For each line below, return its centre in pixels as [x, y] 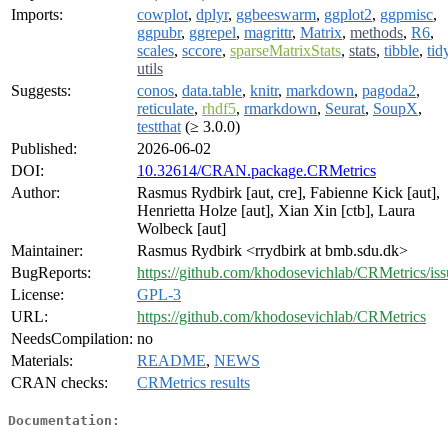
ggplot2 [348, 15]
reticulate [165, 109]
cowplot [162, 15]
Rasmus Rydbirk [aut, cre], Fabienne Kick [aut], [288, 193]
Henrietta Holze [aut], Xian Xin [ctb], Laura [276, 211]
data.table [212, 91]
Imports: [37, 15]
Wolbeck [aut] [181, 229]
